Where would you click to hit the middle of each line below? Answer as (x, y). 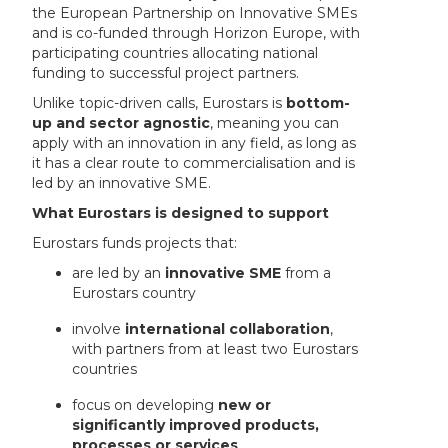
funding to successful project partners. (166, 73)
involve (99, 329)
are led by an (119, 273)
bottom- (318, 103)
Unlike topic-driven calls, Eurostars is (159, 103)
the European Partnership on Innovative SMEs (195, 13)
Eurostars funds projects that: (135, 243)
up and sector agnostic (121, 123)
